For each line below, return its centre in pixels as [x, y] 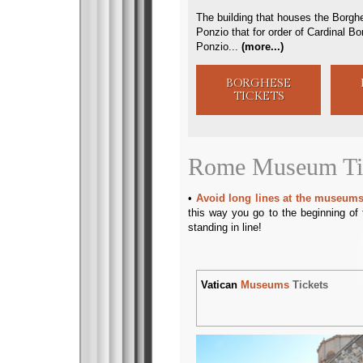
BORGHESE [259, 83]
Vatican [221, 285]
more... [263, 47]
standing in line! [225, 228]
